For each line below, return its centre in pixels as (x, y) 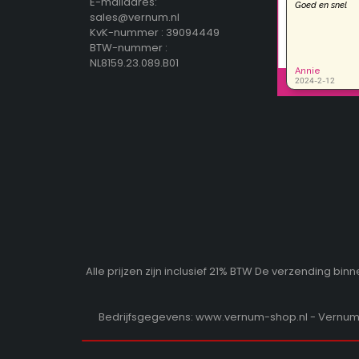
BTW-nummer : (129, 47)
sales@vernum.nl (135, 17)
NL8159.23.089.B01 (134, 63)
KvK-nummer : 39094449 (155, 32)
